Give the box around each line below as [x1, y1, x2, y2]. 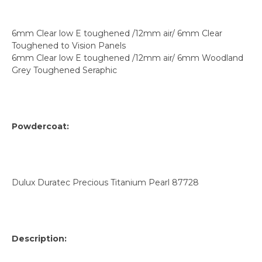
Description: [12, 233, 67, 244]
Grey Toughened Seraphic [12, 64, 117, 75]
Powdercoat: [12, 120, 69, 132]
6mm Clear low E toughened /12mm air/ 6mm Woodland [12, 52, 243, 63]
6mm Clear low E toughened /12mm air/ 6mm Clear [12, 27, 222, 39]
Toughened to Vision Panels [12, 40, 126, 51]
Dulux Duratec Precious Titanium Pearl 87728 [12, 177, 199, 188]
